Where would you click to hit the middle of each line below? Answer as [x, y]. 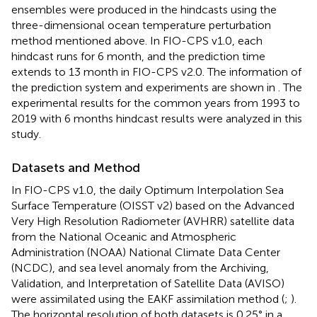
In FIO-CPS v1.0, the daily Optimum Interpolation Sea [148, 190]
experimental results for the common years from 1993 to [156, 103]
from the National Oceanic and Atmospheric [124, 236]
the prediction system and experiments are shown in [145, 87]
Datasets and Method [76, 167]
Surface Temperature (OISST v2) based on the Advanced [153, 205]
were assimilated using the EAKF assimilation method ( [148, 299]
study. [26, 134]
